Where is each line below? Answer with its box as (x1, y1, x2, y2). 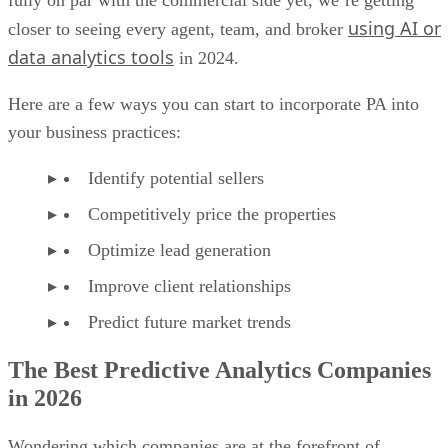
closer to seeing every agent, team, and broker (8, 19, 348, 40)
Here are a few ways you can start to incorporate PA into (8, 94, 419, 115)
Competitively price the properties (88, 204, 336, 225)
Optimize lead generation (88, 240, 271, 261)
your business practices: (8, 122, 186, 143)
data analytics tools (8, 45, 174, 70)
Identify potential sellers (88, 168, 264, 189)
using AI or (348, 16, 441, 41)
